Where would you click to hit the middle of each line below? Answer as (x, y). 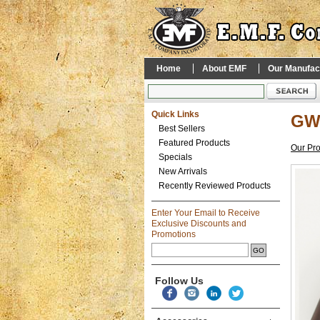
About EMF (224, 69)
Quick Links (175, 114)
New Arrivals (183, 171)
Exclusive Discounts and (199, 224)
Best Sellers (182, 129)
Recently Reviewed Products (215, 186)
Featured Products (194, 143)
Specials (175, 157)
